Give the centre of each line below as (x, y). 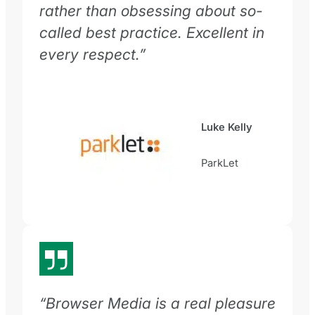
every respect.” (92, 54)
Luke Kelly (227, 127)
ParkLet (220, 163)
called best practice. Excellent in (152, 32)
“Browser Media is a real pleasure (157, 303)
